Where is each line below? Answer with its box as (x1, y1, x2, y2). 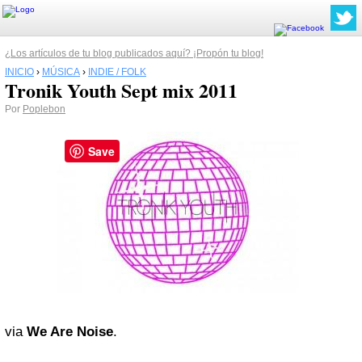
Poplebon (23, 103, 65, 115)
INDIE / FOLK (88, 66, 146, 78)
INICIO (5, 66, 34, 78)
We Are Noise (27, 324, 113, 339)
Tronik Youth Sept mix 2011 (5, 76, 238, 104)
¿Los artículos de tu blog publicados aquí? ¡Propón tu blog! (5, 48, 263, 59)
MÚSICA (42, 66, 80, 78)
